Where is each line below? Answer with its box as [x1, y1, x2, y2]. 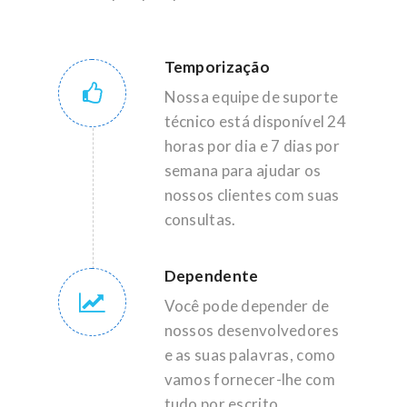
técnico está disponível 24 [164, 112, 346, 131]
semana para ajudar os [164, 161, 322, 180]
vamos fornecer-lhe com [164, 370, 335, 389]
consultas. [164, 210, 236, 229]
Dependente [164, 266, 259, 285]
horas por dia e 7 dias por [164, 136, 340, 155]
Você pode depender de [164, 296, 330, 315]
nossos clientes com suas [164, 185, 340, 204]
